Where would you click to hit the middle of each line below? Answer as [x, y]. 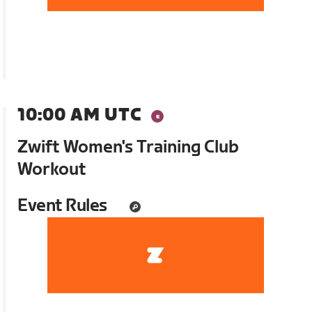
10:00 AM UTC [80, 116]
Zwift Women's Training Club [128, 148]
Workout [52, 170]
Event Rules [62, 206]
